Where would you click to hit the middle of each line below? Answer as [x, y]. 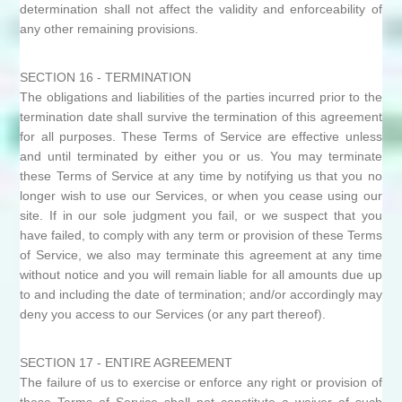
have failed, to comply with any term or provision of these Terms [201, 235]
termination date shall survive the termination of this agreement [201, 117]
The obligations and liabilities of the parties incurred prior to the [201, 97]
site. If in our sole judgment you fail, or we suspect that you [201, 215]
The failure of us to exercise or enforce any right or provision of [201, 382]
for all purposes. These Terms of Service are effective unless [201, 136]
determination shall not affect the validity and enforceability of [201, 9]
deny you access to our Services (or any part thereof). [173, 314]
